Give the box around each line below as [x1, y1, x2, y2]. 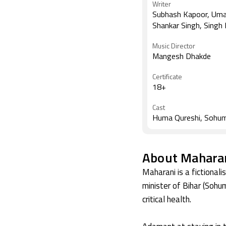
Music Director [152, 43, 195, 50]
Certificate [152, 74, 182, 81]
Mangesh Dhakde [152, 53, 211, 61]
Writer [152, 1, 171, 9]
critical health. [142, 196, 191, 204]
